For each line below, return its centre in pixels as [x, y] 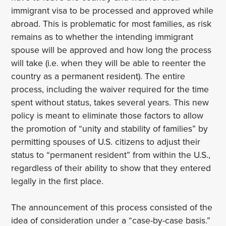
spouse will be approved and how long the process [111, 50]
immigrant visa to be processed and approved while [112, 11]
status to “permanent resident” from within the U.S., [111, 155]
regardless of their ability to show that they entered [111, 168]
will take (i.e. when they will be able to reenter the [109, 63]
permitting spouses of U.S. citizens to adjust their [106, 142]
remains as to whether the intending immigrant [102, 37]
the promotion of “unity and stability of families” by [110, 129]
